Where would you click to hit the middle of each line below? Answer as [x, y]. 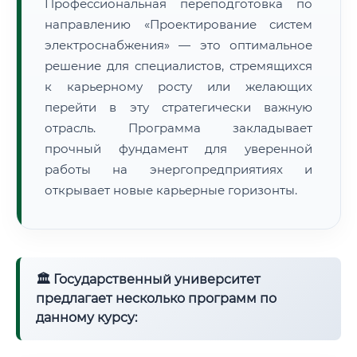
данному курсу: [86, 318]
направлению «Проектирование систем [178, 24]
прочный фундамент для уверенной [178, 149]
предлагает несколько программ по [156, 298]
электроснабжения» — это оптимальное [178, 45]
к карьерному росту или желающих [178, 86]
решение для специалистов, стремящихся [178, 66]
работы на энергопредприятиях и [178, 169]
